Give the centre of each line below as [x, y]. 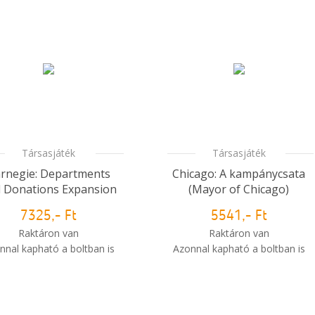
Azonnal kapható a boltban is [239, 249]
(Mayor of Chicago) [239, 189]
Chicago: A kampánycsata [239, 174]
